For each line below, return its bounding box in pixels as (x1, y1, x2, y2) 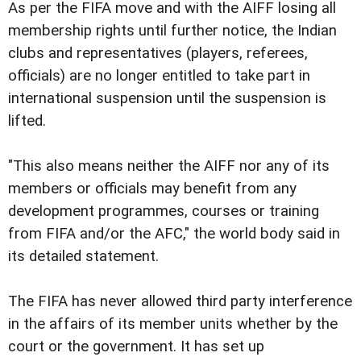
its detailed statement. (8, 247, 159, 265)
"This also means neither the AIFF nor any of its (8, 156, 330, 175)
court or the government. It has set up (8, 337, 264, 355)
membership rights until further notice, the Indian (8, 21, 337, 39)
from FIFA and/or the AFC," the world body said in (8, 224, 340, 243)
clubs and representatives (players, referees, (8, 44, 308, 62)
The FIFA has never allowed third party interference (8, 292, 352, 310)
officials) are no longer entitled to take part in (8, 66, 310, 85)
